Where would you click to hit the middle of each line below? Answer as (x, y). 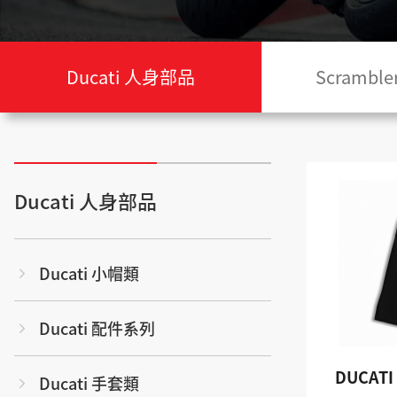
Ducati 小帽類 (89, 273)
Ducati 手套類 (89, 383)
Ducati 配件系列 (97, 328)
